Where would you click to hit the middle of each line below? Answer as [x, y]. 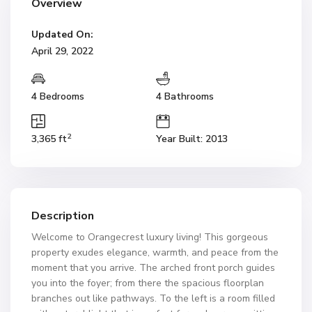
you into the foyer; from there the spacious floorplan [148, 283]
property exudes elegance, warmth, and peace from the [155, 252]
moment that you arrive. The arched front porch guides [153, 268]
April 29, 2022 [62, 51]
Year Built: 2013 [192, 139]
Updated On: [62, 34]
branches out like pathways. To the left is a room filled [153, 298]
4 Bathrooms [185, 96]
